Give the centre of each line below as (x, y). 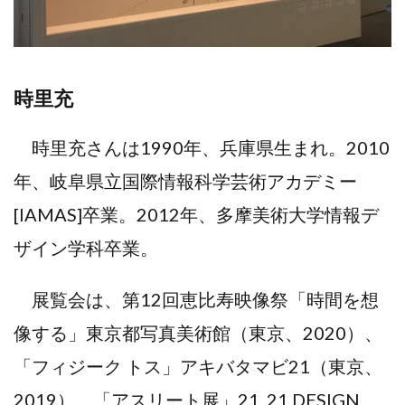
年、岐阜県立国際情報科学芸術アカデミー (185, 180)
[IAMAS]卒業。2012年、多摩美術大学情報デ (196, 214)
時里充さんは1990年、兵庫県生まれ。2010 (202, 147)
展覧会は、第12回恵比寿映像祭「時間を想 (196, 299)
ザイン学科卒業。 (86, 247)
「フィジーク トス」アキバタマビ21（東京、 (198, 366)
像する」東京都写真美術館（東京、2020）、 (198, 332)
